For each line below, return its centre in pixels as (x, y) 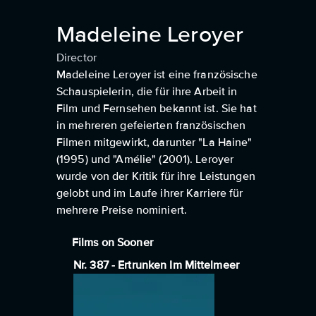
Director (77, 58)
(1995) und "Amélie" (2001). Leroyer (145, 159)
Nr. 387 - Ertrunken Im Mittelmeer (156, 265)
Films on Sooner (113, 243)
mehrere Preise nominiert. (122, 210)
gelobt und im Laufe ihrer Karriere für (150, 193)
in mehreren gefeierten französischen (151, 126)
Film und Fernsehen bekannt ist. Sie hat (157, 109)
